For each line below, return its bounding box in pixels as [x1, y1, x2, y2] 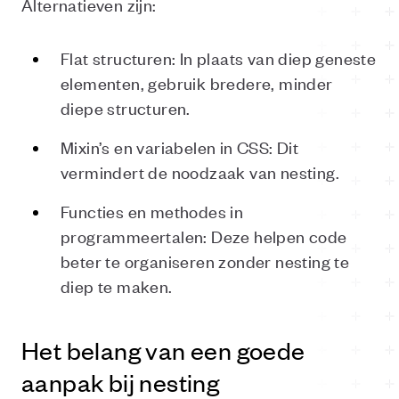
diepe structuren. [61, 96, 191, 118]
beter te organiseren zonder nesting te [61, 249, 350, 272]
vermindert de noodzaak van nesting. [61, 160, 339, 183]
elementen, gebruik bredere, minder [61, 71, 333, 94]
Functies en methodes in [61, 199, 244, 222]
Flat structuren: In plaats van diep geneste [61, 46, 377, 69]
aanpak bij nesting [21, 367, 220, 397]
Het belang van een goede [21, 335, 305, 365]
